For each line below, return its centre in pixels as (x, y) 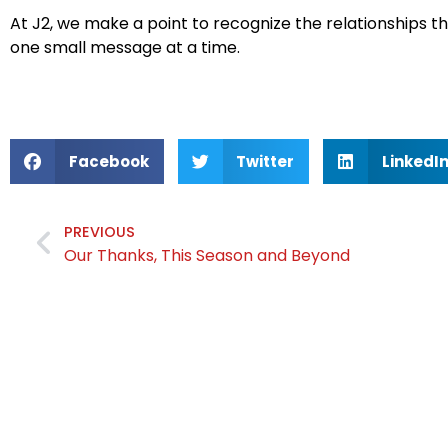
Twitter (265, 161)
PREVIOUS (99, 232)
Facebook (108, 161)
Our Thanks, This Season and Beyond (206, 256)
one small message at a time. (125, 47)
